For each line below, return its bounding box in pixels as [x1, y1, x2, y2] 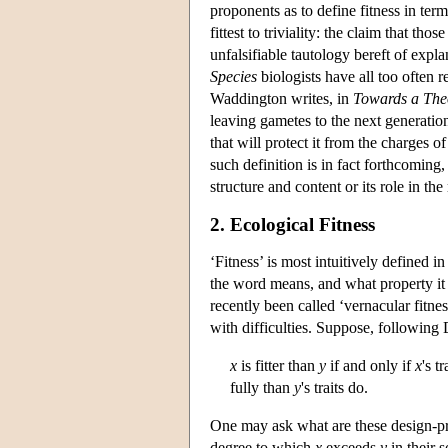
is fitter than [237, 357, 319, 375]
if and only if [326, 357, 415, 375]
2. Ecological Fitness [210, 213, 375, 235]
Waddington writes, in [210, 89, 353, 107]
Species [210, 67, 257, 85]
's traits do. [301, 379, 368, 397]
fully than [230, 379, 294, 397]
